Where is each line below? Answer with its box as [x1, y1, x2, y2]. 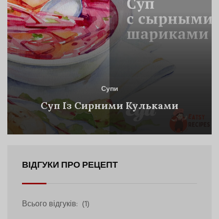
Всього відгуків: [22, 197, 80, 211]
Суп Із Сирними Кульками [41, 99, 178, 112]
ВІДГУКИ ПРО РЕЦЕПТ [22, 158, 118, 173]
